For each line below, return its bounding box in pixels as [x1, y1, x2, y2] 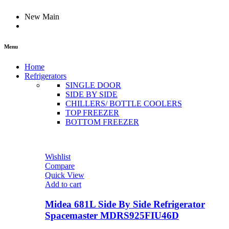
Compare [45, 162, 75, 171]
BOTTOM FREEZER [65, 118, 139, 127]
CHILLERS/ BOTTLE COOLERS [65, 99, 182, 108]
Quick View [45, 171, 84, 180]
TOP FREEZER [65, 108, 119, 118]
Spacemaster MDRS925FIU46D [45, 210, 179, 221]
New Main [25, 12, 59, 21]
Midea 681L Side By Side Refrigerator [45, 198, 205, 210]
